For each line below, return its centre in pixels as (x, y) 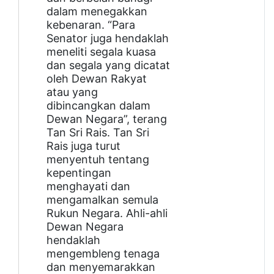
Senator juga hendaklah (108, 38)
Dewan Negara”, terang (107, 119)
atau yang (72, 92)
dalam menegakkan (97, 11)
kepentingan (79, 172)
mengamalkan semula (102, 199)
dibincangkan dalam (98, 105)
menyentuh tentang (98, 159)
